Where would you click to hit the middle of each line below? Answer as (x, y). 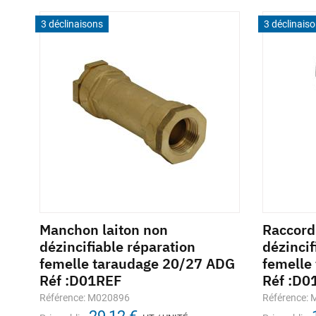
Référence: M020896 (85, 298)
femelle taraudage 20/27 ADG (137, 263)
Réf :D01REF (81, 280)
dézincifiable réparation (117, 247)
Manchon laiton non (104, 230)
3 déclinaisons (72, 24)
